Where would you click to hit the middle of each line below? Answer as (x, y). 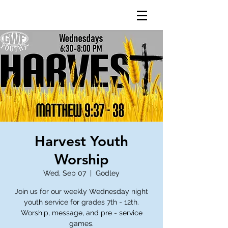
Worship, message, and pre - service (81, 213)
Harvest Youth (81, 141)
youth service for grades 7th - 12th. (81, 202)
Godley (108, 173)
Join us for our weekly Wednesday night (81, 191)
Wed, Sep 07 (65, 173)
